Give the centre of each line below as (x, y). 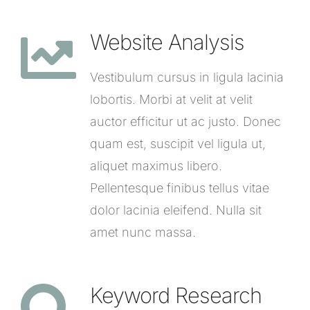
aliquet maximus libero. (156, 165)
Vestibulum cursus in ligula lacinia (187, 77)
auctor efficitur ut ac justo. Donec (185, 121)
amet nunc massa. (143, 232)
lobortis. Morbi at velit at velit (171, 99)
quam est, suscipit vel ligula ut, (178, 143)
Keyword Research (176, 295)
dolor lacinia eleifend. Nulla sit (176, 210)
